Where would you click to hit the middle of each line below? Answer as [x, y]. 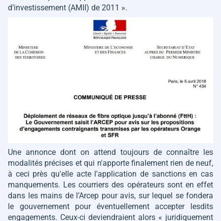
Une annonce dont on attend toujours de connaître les [110, 152]
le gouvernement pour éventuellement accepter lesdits [110, 206]
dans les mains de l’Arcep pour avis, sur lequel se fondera [110, 195]
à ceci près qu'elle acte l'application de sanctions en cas [110, 174]
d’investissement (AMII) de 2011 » [67, 8]
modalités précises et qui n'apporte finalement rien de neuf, [110, 163]
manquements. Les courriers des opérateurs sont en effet [110, 184]
